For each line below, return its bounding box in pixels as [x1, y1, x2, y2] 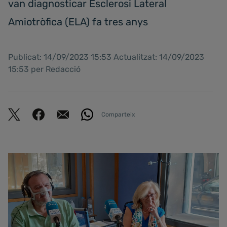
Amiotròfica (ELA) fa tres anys [8, 16, 148, 28]
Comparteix [101, 110, 135, 118]
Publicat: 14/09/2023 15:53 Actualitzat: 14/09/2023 [8, 52, 204, 62]
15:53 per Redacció [8, 64, 81, 74]
